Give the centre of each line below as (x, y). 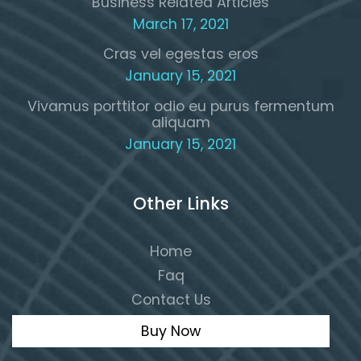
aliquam (180, 123)
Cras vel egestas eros (180, 54)
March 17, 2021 (180, 24)
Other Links (180, 204)
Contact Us (171, 299)
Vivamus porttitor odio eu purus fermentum (180, 107)
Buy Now (171, 332)
